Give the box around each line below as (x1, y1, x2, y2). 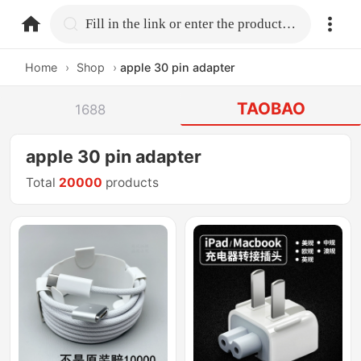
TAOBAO (236, 98, 305, 119)
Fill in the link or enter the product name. (282, 15, 297, 31)
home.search (85, 15, 168, 31)
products (102, 175, 160, 191)
